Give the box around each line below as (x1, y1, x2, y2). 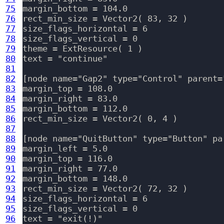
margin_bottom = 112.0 (22, 103, 127, 114)
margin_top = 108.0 (22, 83, 112, 94)
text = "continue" (22, 53, 107, 64)
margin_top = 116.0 (22, 153, 112, 164)
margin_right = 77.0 (22, 163, 117, 174)
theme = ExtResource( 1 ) (22, 43, 142, 54)
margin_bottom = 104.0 (22, 3, 127, 14)
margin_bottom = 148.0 (22, 173, 127, 184)
